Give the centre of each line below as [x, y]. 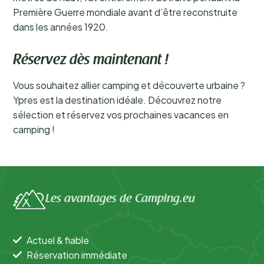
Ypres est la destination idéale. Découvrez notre [117, 100]
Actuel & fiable [58, 240]
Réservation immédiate [77, 255]
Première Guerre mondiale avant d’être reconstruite [125, 12]
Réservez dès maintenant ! [91, 61]
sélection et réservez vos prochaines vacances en [121, 115]
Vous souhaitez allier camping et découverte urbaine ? [129, 85]
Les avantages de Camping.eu [120, 199]
